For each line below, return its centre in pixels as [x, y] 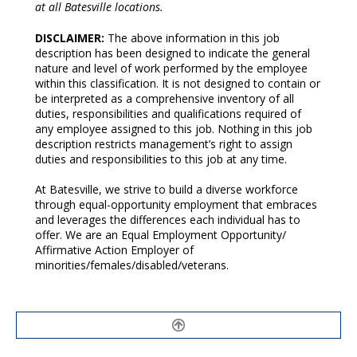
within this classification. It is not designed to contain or [178, 83]
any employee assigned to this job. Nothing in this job [174, 128]
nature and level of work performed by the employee [171, 68]
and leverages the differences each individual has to [168, 220]
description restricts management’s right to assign [164, 143]
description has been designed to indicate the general [173, 53]
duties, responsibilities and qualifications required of [168, 113]
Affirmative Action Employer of [114, 250]
